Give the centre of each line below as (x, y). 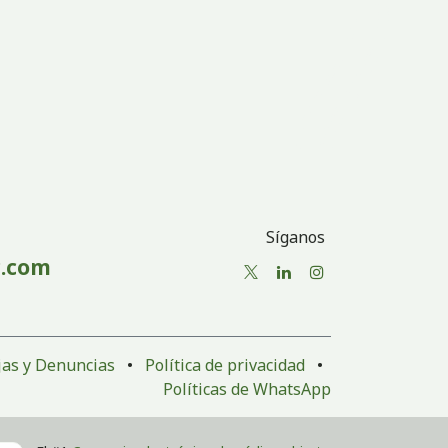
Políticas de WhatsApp (247, 388)
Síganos (295, 237)
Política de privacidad (225, 364)
